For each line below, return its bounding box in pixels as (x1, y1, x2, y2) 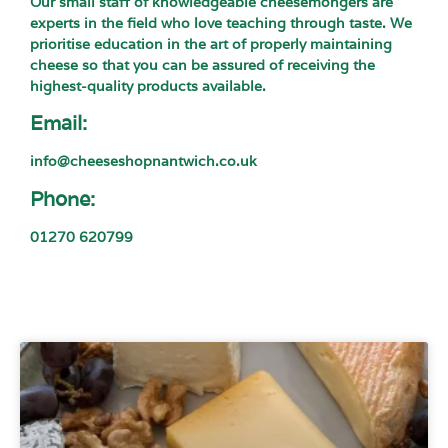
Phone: (30, 185, 95, 212)
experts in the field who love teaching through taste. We (30, 13, 412, 32)
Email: (30, 110, 87, 137)
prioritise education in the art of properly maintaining (30, 34, 392, 53)
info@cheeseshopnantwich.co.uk (30, 152, 257, 171)
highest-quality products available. (30, 76, 266, 95)
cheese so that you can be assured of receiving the (30, 55, 375, 74)
